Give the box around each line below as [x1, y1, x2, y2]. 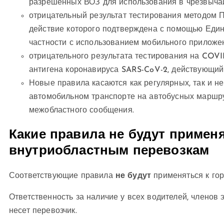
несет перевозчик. [9, 207, 77, 215]
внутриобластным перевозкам [9, 144, 209, 158]
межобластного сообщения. [29, 106, 134, 114]
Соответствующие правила [9, 172, 115, 180]
